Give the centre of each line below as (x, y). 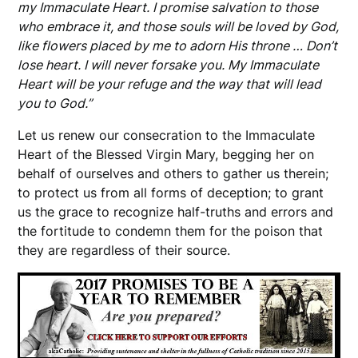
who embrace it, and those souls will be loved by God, (179, 27)
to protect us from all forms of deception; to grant (171, 193)
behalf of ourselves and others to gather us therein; (173, 174)
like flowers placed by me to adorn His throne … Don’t (178, 46)
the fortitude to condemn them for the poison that (171, 231)
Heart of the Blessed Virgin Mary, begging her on (166, 155)
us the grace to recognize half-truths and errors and (176, 212)
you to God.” (55, 103)
